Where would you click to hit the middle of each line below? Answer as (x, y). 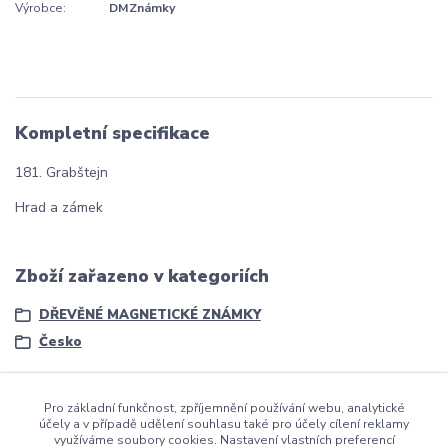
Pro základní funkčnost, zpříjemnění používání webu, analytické (224, 407)
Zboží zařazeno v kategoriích (142, 276)
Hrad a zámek (59, 207)
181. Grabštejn (61, 172)
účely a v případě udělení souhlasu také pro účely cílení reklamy (224, 423)
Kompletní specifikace (112, 133)
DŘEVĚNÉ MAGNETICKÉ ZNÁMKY (149, 314)
